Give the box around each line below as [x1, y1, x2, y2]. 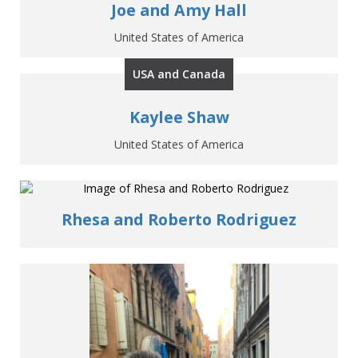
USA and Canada [133, 66, 225, 82]
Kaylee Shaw [129, 106, 229, 129]
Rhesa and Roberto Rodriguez [62, 209, 296, 231]
